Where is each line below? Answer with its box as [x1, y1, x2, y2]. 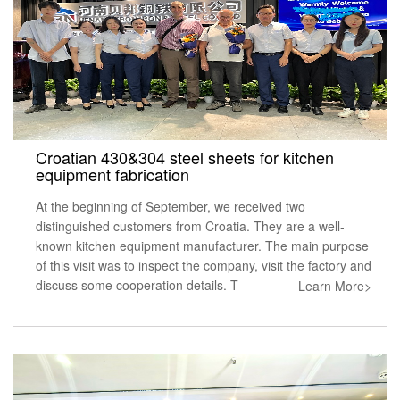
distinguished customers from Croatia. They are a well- [36, 216, 345, 235]
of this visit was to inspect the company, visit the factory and [36, 255, 371, 274]
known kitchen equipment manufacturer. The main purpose [36, 236, 369, 254]
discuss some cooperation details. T [36, 275, 238, 294]
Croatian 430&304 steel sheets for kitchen [36, 145, 334, 169]
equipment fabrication [36, 162, 189, 186]
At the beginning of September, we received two [36, 196, 305, 215]
